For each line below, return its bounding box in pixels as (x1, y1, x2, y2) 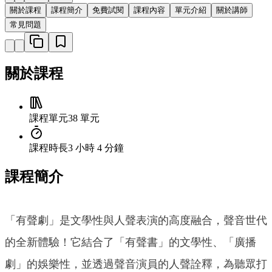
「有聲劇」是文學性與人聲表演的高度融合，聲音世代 (5, 214, 267, 227)
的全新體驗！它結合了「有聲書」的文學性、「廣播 (5, 236, 256, 249)
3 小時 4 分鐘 (68, 143, 124, 154)
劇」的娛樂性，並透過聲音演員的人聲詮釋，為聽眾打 (5, 258, 267, 271)
